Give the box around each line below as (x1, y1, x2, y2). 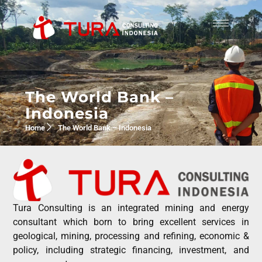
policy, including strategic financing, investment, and (13, 244, 249, 256)
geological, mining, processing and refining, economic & (13, 230, 249, 242)
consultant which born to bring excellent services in (13, 216, 249, 227)
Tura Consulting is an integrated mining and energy (13, 202, 249, 213)
